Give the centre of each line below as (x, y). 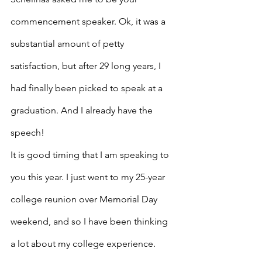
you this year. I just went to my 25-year (89, 177)
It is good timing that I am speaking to (91, 155)
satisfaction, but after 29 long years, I (87, 66)
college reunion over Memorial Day (85, 199)
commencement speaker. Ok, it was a (89, 21)
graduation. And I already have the (83, 110)
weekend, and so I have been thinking (90, 221)
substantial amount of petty (68, 44)
